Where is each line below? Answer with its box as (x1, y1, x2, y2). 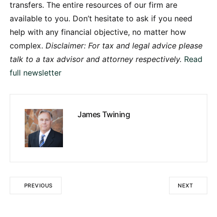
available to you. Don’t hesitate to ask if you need (10, 13, 192, 23)
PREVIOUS (24, 182, 53, 189)
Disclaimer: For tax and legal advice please (46, 40, 202, 50)
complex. (10, 40, 46, 50)
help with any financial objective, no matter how (10, 27, 186, 37)
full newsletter (10, 67, 62, 77)
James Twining (77, 109, 130, 119)
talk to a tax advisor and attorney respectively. (10, 54, 182, 64)
